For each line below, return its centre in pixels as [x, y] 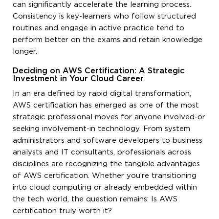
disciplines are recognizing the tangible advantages [107, 164]
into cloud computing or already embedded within [105, 187]
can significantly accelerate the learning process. [102, 4]
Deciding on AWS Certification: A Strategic [99, 71]
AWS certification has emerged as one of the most [106, 105]
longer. [25, 51]
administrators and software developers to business [108, 140]
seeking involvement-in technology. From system [102, 129]
